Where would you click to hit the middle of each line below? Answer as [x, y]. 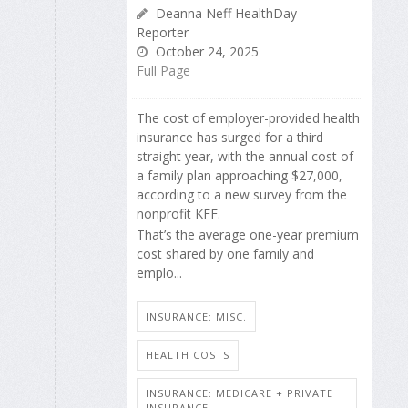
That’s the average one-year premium [248, 234]
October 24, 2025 [205, 52]
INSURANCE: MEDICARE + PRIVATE [240, 393]
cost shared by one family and [225, 253]
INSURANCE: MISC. [196, 317]
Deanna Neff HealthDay [224, 14]
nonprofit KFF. [178, 214]
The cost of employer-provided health [248, 118]
